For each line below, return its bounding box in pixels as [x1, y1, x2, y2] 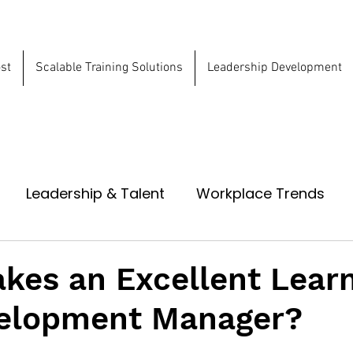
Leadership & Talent [26, 183, 165, 203]
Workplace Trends [196, 183, 325, 203]
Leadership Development [207, 60, 342, 76]
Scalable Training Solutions [35, 60, 183, 76]
